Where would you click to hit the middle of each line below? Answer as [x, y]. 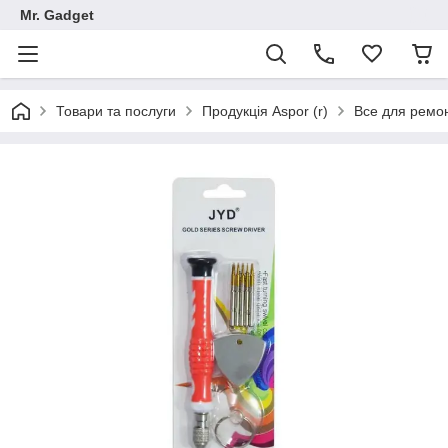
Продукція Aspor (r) [265, 111]
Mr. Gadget [57, 15]
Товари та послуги [116, 111]
